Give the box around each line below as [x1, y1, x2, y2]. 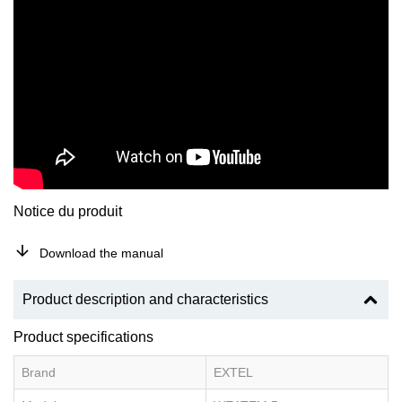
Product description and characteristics [22, 291, 268, 307]
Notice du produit [13, 203, 122, 219]
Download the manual [39, 245, 163, 260]
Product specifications [13, 328, 153, 345]
